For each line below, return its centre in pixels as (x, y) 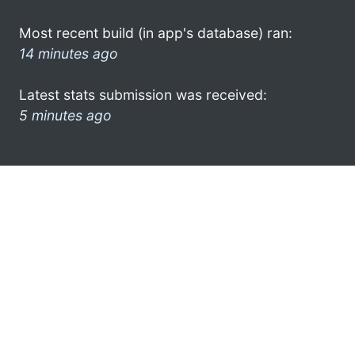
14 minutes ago (69, 53)
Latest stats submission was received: (143, 94)
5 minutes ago (65, 115)
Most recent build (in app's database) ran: (156, 32)
